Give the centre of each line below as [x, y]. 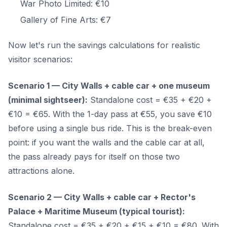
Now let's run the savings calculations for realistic [104, 45]
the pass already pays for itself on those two [94, 157]
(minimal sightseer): [48, 100]
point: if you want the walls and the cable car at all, [106, 143]
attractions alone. [41, 171]
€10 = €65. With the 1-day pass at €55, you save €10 [110, 114]
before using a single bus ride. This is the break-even [110, 128]
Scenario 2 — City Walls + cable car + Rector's [102, 197]
